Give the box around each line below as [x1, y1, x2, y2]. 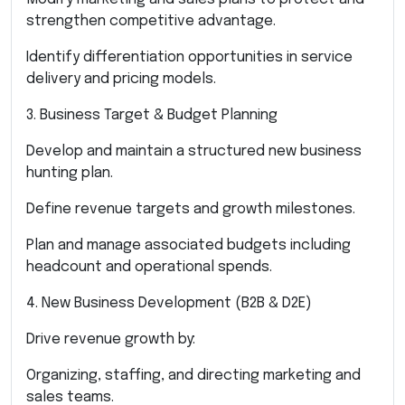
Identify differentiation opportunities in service [26, 49, 353, 65]
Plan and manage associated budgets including [26, 237, 351, 253]
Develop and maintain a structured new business [26, 143, 362, 159]
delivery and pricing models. [26, 71, 216, 87]
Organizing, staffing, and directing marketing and [26, 367, 361, 383]
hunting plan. [26, 165, 113, 181]
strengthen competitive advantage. [26, 13, 276, 29]
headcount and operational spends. [26, 259, 272, 275]
